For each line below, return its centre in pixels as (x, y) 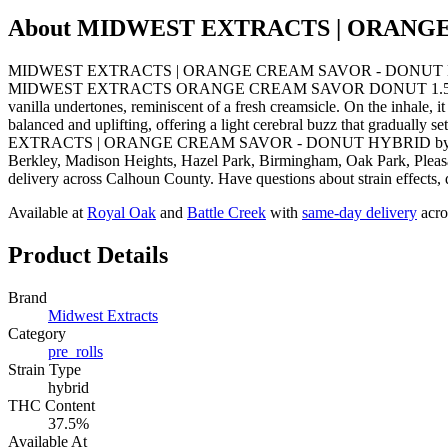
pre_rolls (75, 351)
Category (37, 333)
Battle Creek (226, 212)
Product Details (88, 254)
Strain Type (44, 369)
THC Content (51, 405)
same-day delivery (359, 212)
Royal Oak (121, 212)
